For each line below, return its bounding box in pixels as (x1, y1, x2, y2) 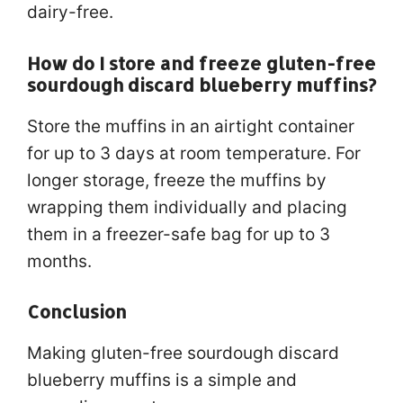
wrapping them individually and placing (27, 196, 347, 218)
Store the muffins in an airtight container (27, 115, 354, 137)
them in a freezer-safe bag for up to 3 (27, 223, 330, 245)
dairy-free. (27, 2, 113, 22)
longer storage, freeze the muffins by (27, 169, 327, 191)
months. (27, 250, 92, 272)
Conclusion (27, 300, 127, 323)
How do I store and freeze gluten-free (27, 50, 376, 75)
